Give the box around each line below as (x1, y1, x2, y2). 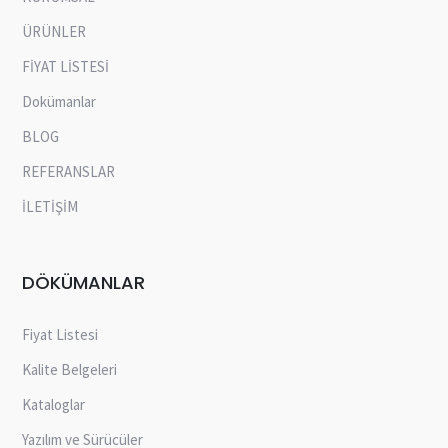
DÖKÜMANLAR (22, 270, 146, 296)
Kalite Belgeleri (22, 360, 118, 380)
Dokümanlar (22, 92, 97, 112)
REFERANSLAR (22, 162, 116, 182)
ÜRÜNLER (22, 22, 87, 42)
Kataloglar (22, 395, 86, 415)
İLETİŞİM (22, 197, 79, 217)
